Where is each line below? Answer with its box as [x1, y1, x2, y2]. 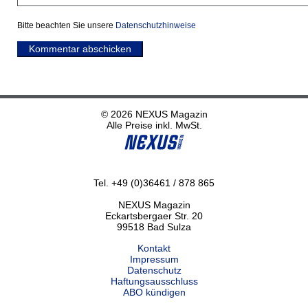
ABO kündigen [122, 287, 186, 298]
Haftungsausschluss [110, 276, 198, 287]
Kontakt [137, 243, 170, 254]
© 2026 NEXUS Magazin [100, 109, 208, 120]
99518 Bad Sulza [117, 221, 191, 232]
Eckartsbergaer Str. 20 [105, 210, 203, 221]
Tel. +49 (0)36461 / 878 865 [93, 177, 214, 188]
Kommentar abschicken [29, 43, 131, 54]
